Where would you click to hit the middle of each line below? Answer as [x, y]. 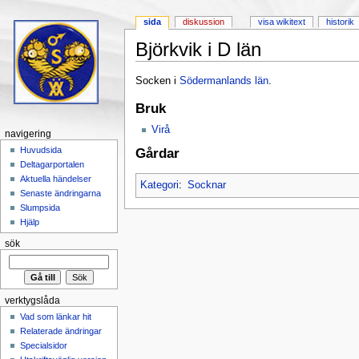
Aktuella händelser [56, 179]
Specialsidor [44, 346]
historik [341, 22]
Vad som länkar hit [56, 317]
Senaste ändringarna [61, 194]
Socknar [206, 186]
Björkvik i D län [198, 50]
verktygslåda [32, 300]
